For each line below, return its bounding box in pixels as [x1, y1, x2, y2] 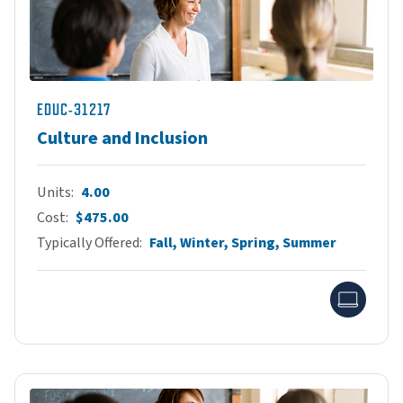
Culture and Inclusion [37, 125, 208, 151]
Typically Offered [37, 232, 139, 253]
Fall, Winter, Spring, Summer [149, 232, 336, 253]
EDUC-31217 [37, 100, 111, 119]
